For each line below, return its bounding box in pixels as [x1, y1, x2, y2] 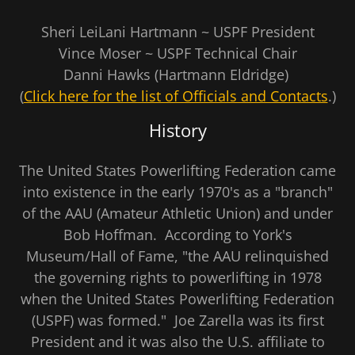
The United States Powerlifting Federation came [19, 160, 336, 180]
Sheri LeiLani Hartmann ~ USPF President [40, 21, 315, 41]
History [148, 117, 207, 142]
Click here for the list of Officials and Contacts [23, 86, 328, 105]
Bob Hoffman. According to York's [63, 224, 292, 244]
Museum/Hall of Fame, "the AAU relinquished [26, 246, 329, 265]
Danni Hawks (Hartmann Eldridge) [63, 64, 292, 84]
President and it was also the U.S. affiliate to [30, 331, 325, 351]
